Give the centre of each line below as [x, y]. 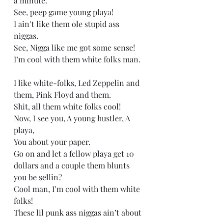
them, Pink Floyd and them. [65, 95]
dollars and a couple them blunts [73, 165]
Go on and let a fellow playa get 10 [75, 153]
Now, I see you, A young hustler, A [73, 118]
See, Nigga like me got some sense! [75, 47]
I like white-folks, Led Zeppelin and [78, 83]
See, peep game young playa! [65, 12]
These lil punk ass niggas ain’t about [79, 212]
